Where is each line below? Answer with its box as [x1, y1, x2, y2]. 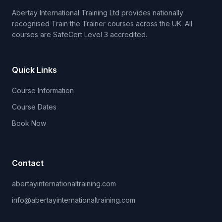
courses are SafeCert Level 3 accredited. [12, 30, 147, 39]
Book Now [12, 119, 46, 128]
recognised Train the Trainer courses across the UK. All [12, 19, 192, 28]
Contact [12, 158, 44, 168]
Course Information [12, 86, 74, 95]
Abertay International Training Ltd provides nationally [12, 8, 183, 17]
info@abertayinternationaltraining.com [12, 196, 135, 205]
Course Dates [12, 103, 56, 111]
